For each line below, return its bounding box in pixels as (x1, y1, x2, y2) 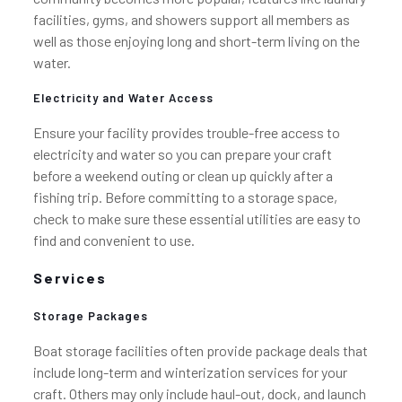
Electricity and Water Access (32, 91, 214, 105)
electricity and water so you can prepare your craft (32, 145, 332, 162)
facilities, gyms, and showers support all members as (32, 11, 350, 28)
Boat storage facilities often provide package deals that (32, 342, 368, 359)
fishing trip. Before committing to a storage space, (32, 188, 337, 205)
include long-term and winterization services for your (32, 363, 347, 380)
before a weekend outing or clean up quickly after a (32, 167, 333, 184)
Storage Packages (32, 309, 148, 323)
